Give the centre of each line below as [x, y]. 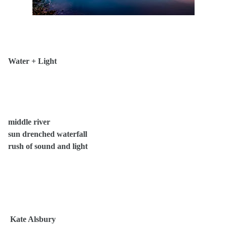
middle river [35, 122]
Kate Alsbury [33, 219]
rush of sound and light [48, 146]
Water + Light [32, 61]
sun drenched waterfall [48, 134]
